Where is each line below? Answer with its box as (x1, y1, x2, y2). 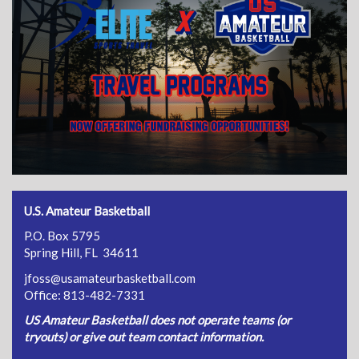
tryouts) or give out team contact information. (24, 329, 266, 345)
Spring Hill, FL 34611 (24, 245, 139, 260)
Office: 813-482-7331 (24, 287, 145, 302)
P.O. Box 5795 (24, 228, 100, 244)
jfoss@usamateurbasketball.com (24, 270, 196, 285)
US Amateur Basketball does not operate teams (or (24, 313, 291, 328)
